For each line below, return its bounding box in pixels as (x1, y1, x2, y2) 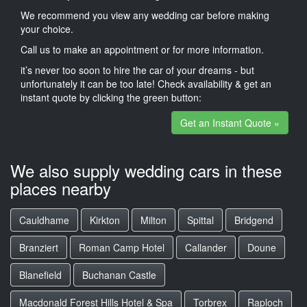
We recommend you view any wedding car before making (21, 8, 269, 22)
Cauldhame (19, 213, 69, 227)
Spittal (187, 213, 214, 227)
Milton (140, 213, 167, 227)
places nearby (10, 176, 111, 200)
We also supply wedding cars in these (10, 158, 282, 182)
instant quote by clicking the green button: (21, 90, 201, 104)
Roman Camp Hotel (79, 241, 164, 254)
